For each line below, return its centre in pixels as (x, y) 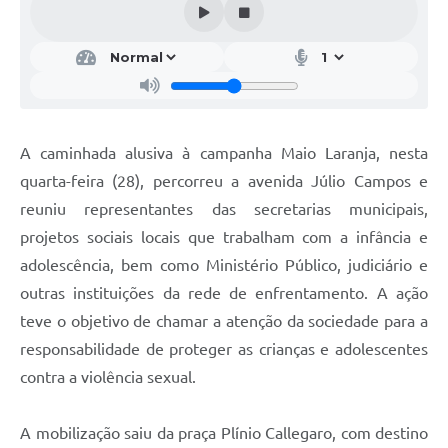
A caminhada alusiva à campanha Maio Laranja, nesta (224, 153)
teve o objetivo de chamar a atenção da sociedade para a (224, 321)
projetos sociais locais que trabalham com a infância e (224, 237)
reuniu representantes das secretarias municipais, (224, 209)
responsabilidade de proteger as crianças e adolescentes (224, 349)
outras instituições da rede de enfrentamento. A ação (224, 293)
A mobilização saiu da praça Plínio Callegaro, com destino (224, 433)
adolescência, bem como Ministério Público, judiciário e (224, 265)
